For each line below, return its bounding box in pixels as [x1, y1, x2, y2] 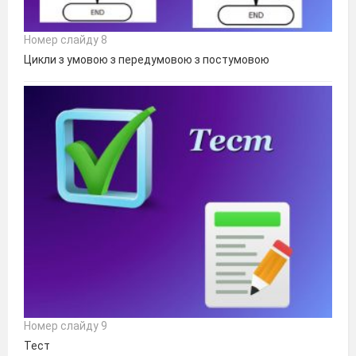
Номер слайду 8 [24, 33, 107, 46]
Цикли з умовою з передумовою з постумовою [24, 52, 269, 66]
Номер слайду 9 [24, 319, 107, 332]
